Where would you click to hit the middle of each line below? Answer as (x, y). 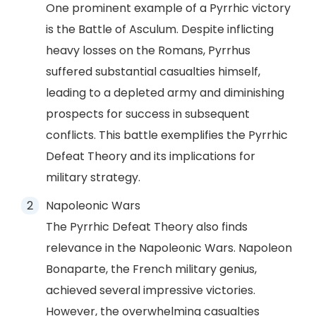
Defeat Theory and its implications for (151, 156)
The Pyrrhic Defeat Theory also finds (147, 227)
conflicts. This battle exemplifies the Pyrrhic (167, 135)
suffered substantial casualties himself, (153, 72)
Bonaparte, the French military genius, (151, 269)
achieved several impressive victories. (151, 290)
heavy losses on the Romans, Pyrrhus (148, 50)
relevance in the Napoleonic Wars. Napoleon (169, 248)
